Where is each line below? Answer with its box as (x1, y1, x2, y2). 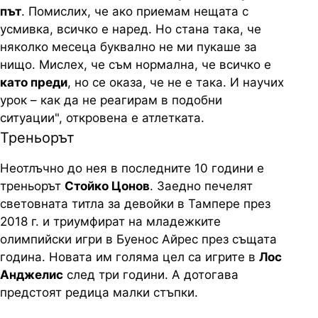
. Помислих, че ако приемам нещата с (21, 4, 248, 19)
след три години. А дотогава (63, 268, 238, 283)
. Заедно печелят (150, 179, 253, 194)
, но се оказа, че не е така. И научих (67, 75, 284, 90)
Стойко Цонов (65, 179, 150, 194)
